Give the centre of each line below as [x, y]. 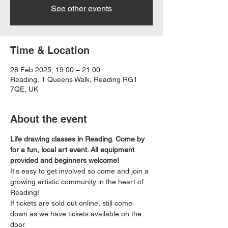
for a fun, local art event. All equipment [73, 150]
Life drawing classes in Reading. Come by [78, 139]
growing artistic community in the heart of [78, 182]
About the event [49, 119]
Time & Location [50, 50]
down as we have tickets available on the [77, 214]
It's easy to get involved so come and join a [80, 171]
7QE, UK [24, 89]
